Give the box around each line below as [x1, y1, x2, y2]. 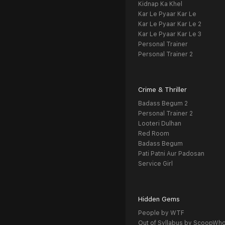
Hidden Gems [138, 195, 180, 203]
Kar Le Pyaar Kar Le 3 [138, 31, 201, 38]
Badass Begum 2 [138, 100, 188, 107]
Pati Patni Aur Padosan [138, 150, 204, 157]
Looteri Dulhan [138, 120, 181, 127]
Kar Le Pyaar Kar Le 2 [138, 21, 201, 28]
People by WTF [138, 209, 184, 216]
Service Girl [138, 160, 173, 167]
